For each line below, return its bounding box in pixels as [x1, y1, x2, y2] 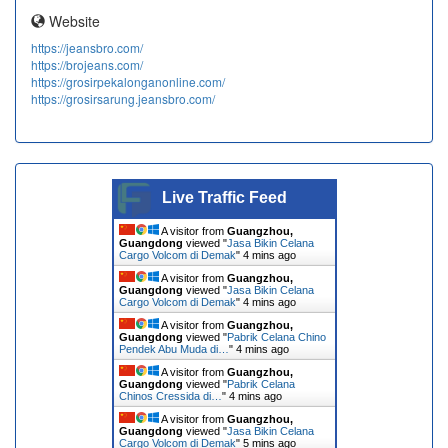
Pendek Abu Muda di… [118, 342, 229, 355]
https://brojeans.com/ [31, 55, 143, 73]
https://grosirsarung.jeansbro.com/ [31, 89, 215, 107]
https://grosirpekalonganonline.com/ [31, 72, 225, 90]
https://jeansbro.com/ [31, 38, 143, 56]
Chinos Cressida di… [118, 389, 222, 402]
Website [45, 10, 100, 31]
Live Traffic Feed [161, 188, 287, 206]
